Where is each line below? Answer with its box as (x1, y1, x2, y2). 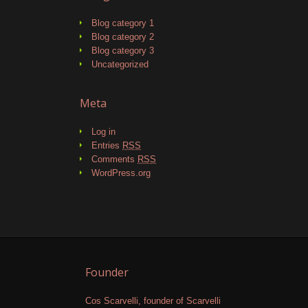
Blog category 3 (91, 45, 154, 56)
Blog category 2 (91, 32, 154, 42)
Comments (91, 154, 137, 164)
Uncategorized (91, 59, 148, 69)
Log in (91, 126, 115, 137)
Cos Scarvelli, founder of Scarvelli (85, 296, 221, 306)
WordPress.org (91, 168, 151, 178)
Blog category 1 (91, 18, 154, 28)
